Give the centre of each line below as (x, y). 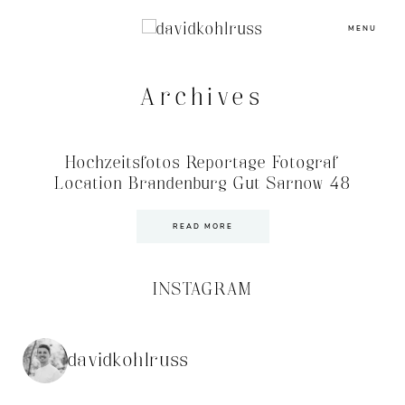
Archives (202, 98)
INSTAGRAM (202, 289)
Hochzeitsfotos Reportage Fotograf (202, 163)
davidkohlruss (129, 360)
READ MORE (202, 226)
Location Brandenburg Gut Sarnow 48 (202, 184)
